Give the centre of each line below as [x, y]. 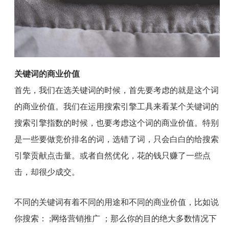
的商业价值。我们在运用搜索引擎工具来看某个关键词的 [116, 107]
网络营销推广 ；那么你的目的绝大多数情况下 [134, 219]
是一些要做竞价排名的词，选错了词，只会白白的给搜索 [116, 140]
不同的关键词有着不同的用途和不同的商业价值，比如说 [116, 202]
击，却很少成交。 [47, 172]
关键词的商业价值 [47, 74]
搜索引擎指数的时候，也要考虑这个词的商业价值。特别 [116, 123]
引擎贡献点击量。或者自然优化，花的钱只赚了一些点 [112, 156]
